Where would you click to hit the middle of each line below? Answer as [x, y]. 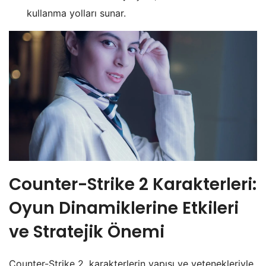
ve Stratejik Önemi [87, 232]
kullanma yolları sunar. [76, 13]
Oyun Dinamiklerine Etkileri [124, 208]
